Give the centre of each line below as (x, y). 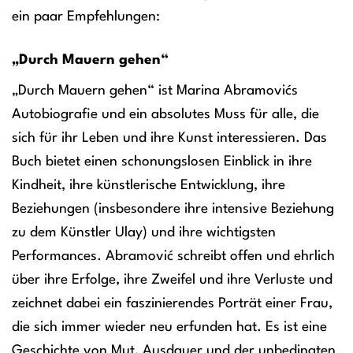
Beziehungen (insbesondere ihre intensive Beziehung (173, 210)
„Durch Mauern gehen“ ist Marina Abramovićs (155, 91)
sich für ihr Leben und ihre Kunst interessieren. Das (169, 139)
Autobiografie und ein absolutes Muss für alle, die (165, 115)
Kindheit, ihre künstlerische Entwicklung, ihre (149, 186)
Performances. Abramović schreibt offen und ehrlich (173, 257)
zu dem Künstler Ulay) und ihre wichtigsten (144, 233)
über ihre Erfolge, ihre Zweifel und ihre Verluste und (172, 281)
